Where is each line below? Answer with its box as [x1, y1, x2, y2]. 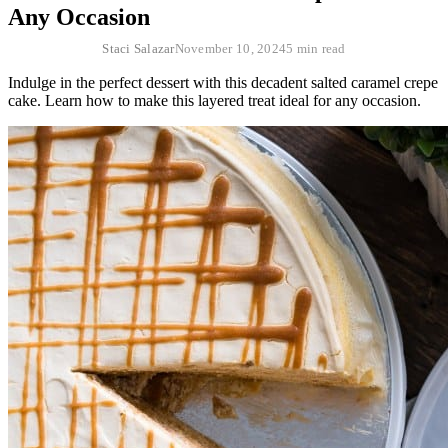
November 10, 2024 [174, 40, 287, 56]
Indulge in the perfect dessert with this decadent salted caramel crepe [8, 73, 438, 91]
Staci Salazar [102, 40, 175, 56]
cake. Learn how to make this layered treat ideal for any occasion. [8, 91, 421, 109]
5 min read [286, 40, 346, 56]
